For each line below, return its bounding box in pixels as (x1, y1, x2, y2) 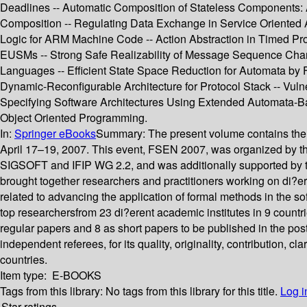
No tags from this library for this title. (106, 283, 278, 299)
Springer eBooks (14, 125, 96, 142)
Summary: (96, 125, 148, 142)
